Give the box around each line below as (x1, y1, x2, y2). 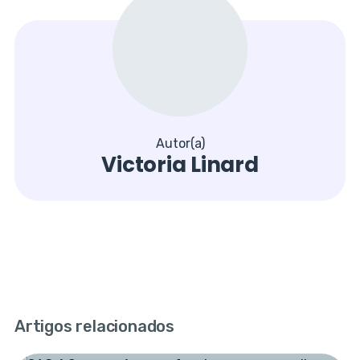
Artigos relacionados (14, 317, 174, 337)
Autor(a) (155, 136, 205, 152)
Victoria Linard (101, 150, 259, 180)
